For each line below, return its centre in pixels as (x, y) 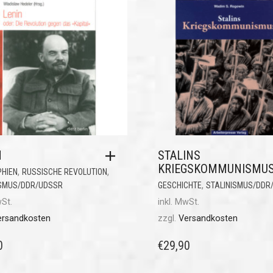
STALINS (179, 156)
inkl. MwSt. (179, 202)
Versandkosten (208, 219)
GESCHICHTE (180, 186)
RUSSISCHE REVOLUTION (64, 172)
